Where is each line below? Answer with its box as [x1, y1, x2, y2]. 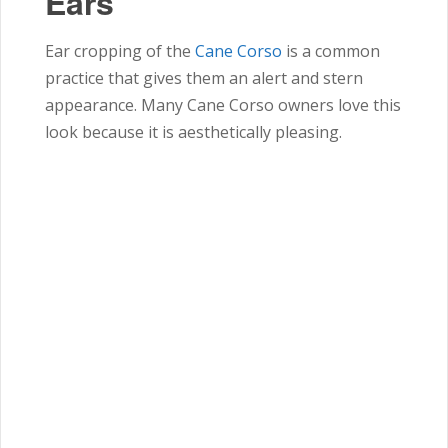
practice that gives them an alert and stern [45, 66, 363, 89]
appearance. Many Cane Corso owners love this [45, 93, 401, 116]
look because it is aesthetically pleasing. [45, 120, 342, 143]
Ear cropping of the [45, 39, 195, 62]
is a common [282, 39, 380, 62]
